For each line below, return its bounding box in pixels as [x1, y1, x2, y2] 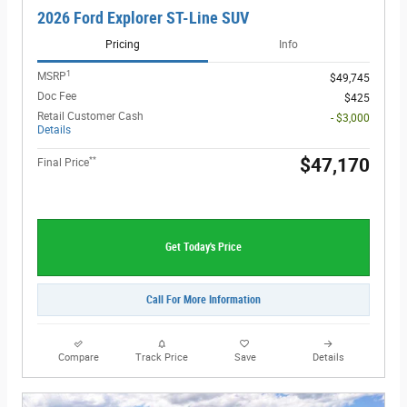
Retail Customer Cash [37, 110, 144, 124]
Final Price [37, 156, 89, 170]
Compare [58, 352, 100, 364]
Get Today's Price [165, 241, 242, 254]
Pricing [104, 38, 140, 52]
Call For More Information [146, 293, 261, 306]
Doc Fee [37, 90, 76, 104]
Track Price [135, 352, 189, 364]
